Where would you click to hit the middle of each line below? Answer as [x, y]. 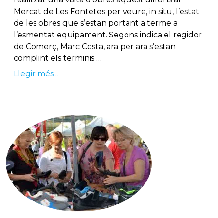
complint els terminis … [58, 58]
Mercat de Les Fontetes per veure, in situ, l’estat [106, 12]
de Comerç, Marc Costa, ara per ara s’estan [95, 47]
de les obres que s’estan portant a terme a [96, 23]
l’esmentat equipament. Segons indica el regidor [108, 35]
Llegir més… [36, 74]
